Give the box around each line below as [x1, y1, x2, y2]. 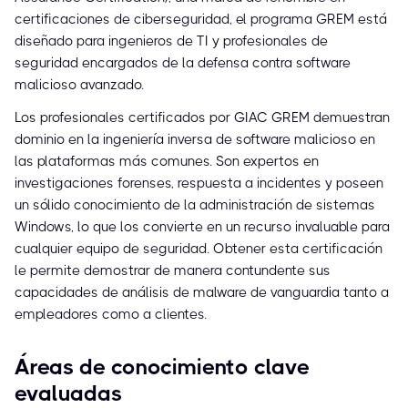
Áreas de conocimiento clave [15, 354, 310, 381]
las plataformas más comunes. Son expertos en [15, 153, 319, 170]
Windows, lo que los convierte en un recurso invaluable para [15, 219, 390, 236]
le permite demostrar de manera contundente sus [15, 262, 331, 280]
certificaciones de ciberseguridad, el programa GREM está [15, 11, 387, 28]
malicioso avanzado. [15, 76, 144, 94]
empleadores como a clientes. [15, 306, 207, 323]
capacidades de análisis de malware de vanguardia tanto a [15, 284, 389, 301]
